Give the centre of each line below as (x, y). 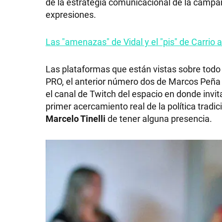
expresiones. (71, 14)
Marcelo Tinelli (77, 118)
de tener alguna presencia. (160, 118)
